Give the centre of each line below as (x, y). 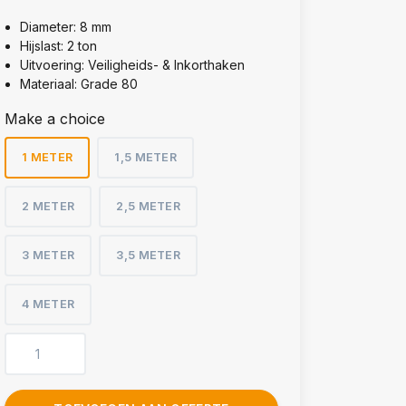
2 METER (48, 206)
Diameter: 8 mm (66, 27)
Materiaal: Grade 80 (79, 84)
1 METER (48, 157)
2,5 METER (149, 206)
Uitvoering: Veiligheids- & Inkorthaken (132, 65)
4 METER (48, 304)
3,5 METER (149, 255)
